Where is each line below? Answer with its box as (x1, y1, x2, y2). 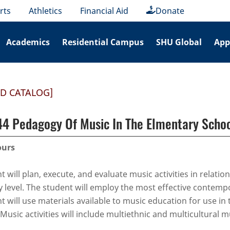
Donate (156, 5, 185, 16)
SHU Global (156, 36, 202, 48)
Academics (6, 36, 50, 48)
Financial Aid (80, 5, 129, 16)
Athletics (29, 5, 63, 16)
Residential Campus (62, 36, 144, 48)
